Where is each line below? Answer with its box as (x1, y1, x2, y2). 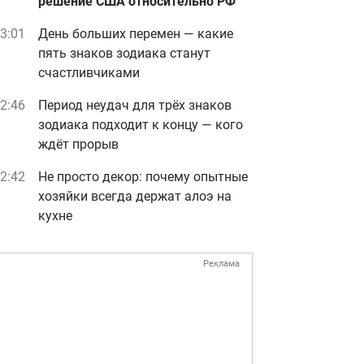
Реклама (203, 258, 240, 269)
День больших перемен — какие (38, 26, 233, 41)
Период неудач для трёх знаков (38, 97, 232, 113)
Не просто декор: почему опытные (38, 169, 248, 184)
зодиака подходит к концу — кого (38, 117, 243, 132)
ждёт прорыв (38, 136, 119, 152)
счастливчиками (38, 65, 140, 80)
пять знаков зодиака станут (38, 45, 210, 61)
